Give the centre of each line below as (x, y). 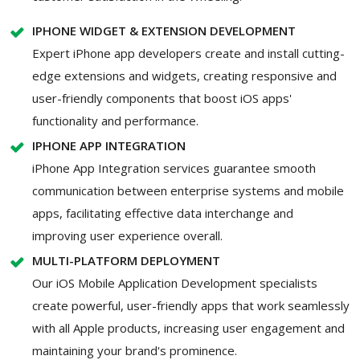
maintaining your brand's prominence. (135, 350)
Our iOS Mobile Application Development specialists (175, 282)
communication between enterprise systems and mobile (188, 190)
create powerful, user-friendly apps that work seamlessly (191, 305)
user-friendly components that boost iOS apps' (162, 98)
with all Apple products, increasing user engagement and (188, 327)
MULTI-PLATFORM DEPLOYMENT (126, 260)
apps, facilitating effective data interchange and (163, 213)
